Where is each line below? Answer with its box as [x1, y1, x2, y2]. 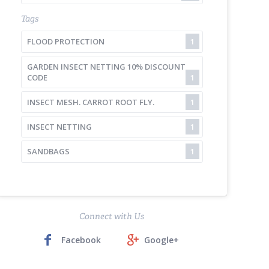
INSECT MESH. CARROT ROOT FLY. [26, 96, 154, 107]
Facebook [61, 234, 101, 246]
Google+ [144, 234, 180, 246]
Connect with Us [79, 211, 145, 222]
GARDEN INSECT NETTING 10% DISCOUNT [26, 61, 186, 72]
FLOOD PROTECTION [26, 36, 104, 47]
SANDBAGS [26, 146, 70, 157]
